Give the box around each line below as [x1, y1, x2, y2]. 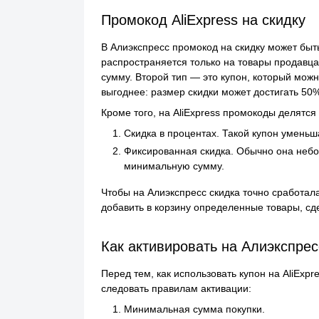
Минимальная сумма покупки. [124, 303, 265, 315]
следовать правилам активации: [101, 283, 251, 294]
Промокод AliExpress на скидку [101, 12, 305, 28]
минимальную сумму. [124, 160, 224, 172]
